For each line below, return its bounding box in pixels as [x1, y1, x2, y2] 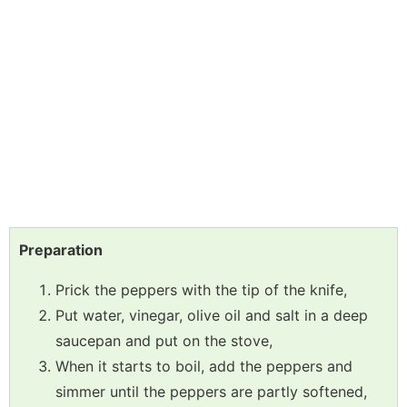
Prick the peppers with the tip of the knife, [55, 281, 347, 300]
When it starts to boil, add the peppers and [55, 357, 352, 376]
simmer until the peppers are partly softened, [55, 382, 367, 402]
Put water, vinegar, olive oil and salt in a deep [55, 306, 368, 325]
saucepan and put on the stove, [55, 332, 273, 351]
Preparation [19, 241, 103, 260]
